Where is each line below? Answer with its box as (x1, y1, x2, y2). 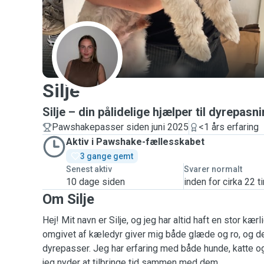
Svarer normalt (184, 164, 243, 174)
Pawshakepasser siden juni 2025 (52, 121, 189, 133)
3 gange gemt (80, 151, 133, 161)
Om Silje (42, 191, 94, 207)
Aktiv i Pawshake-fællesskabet (66, 136, 204, 147)
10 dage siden (66, 176, 125, 187)
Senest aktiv (66, 164, 112, 174)
